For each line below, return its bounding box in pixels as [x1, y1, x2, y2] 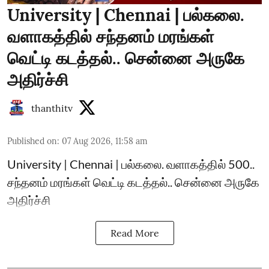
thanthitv [31, 102, 73, 114]
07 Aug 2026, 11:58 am [62, 136, 148, 147]
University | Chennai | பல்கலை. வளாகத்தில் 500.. [7, 157, 255, 171]
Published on [7, 136, 57, 147]
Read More [110, 227, 159, 239]
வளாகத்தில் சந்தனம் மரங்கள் [7, 26, 214, 47]
